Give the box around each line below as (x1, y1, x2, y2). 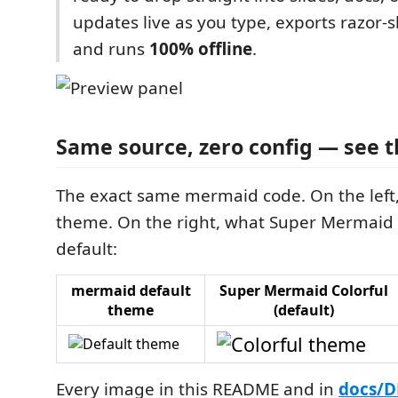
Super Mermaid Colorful (219, 280, 388, 300)
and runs (73, 37, 149, 60)
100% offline (149, 37, 252, 60)
